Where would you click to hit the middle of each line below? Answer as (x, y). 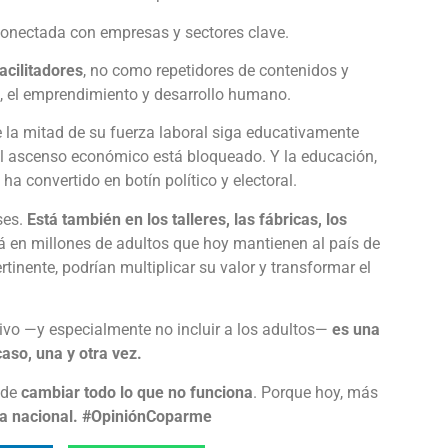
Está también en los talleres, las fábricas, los (187, 219)
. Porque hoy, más (315, 392)
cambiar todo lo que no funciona (137, 392)
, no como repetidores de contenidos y (216, 71)
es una (356, 330)
